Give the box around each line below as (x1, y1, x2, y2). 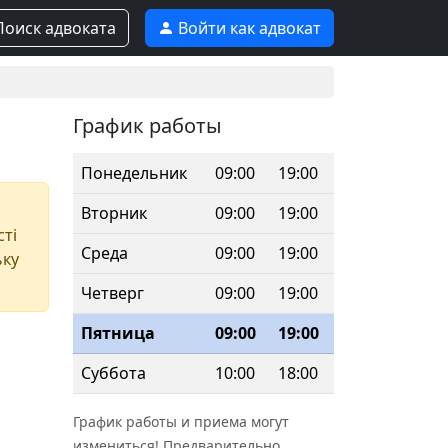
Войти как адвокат (174, 17, 321, 39)
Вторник (81, 202, 147, 224)
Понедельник (81, 162, 187, 184)
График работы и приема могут (73, 412, 289, 431)
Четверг (81, 282, 144, 304)
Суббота (81, 362, 146, 384)
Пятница (81, 322, 155, 344)
